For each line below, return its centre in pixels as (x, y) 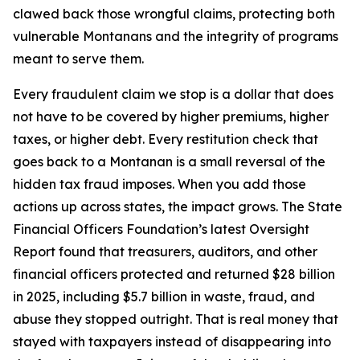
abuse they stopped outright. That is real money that (176, 319)
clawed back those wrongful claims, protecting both (174, 14)
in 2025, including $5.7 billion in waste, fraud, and (164, 297)
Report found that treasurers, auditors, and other (165, 252)
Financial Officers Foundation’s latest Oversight (161, 229)
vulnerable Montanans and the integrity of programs (176, 36)
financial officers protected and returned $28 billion (174, 274)
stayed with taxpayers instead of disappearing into (172, 342)
